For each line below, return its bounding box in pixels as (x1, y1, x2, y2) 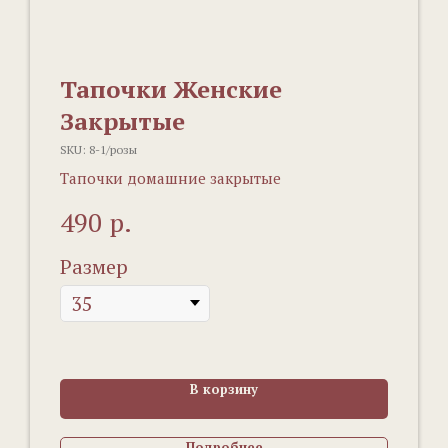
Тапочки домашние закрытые (60, 168, 281, 189)
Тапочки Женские (60, 73, 282, 106)
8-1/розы (89, 142, 137, 158)
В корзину (190, 379, 258, 398)
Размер (60, 252, 128, 280)
